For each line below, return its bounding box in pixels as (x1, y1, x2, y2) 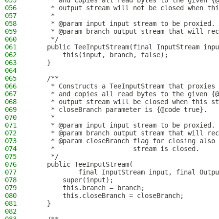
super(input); (31, 176, 113, 184)
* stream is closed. (31, 145, 199, 153)
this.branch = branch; (31, 184, 145, 192)
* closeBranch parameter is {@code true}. (31, 106, 207, 113)
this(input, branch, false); (31, 51, 168, 59)
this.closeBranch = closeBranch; (31, 192, 184, 199)
